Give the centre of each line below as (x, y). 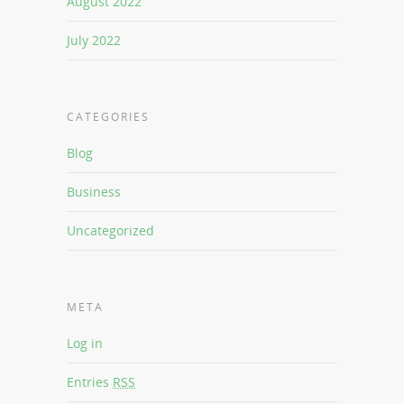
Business (94, 192)
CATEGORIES (108, 117)
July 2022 (94, 41)
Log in (85, 344)
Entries (90, 382)
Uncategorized (110, 231)
